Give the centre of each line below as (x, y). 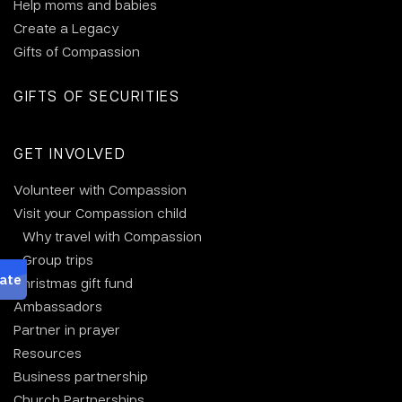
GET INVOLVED (70, 153)
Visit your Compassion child (100, 213)
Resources (48, 353)
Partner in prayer (67, 330)
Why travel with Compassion (112, 236)
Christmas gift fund (73, 283)
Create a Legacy (66, 28)
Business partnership (81, 376)
